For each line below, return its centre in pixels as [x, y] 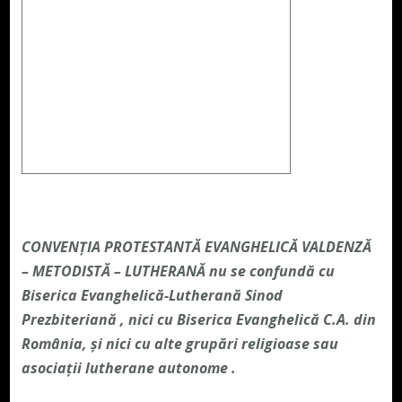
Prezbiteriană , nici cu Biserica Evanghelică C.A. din [198, 319]
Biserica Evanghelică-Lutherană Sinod [152, 295]
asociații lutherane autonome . [128, 367]
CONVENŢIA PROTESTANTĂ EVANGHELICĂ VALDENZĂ [196, 246]
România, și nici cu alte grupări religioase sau [179, 343]
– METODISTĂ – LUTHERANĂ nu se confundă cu [178, 271]
